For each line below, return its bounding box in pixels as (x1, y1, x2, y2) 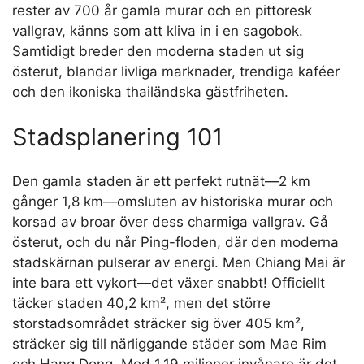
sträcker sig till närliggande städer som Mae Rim (12, 336, 327, 353)
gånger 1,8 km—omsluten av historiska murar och (12, 193, 333, 210)
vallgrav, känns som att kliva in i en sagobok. (12, 23, 303, 40)
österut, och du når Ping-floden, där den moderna (12, 234, 339, 251)
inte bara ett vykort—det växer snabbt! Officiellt (12, 275, 325, 292)
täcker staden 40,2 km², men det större (12, 295, 271, 312)
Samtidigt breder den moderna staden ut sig (12, 43, 304, 60)
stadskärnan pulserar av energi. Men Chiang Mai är (12, 254, 345, 271)
